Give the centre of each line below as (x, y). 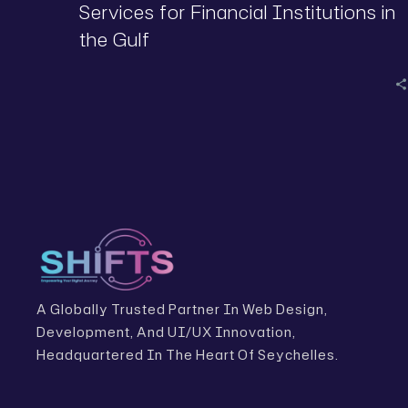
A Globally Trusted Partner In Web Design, (182, 309)
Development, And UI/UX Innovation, (166, 331)
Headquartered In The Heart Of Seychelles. (188, 354)
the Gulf (115, 39)
